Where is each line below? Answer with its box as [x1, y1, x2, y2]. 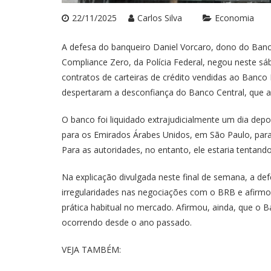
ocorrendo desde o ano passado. [62, 217, 192, 229]
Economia [215, 12, 254, 24]
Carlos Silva [137, 12, 182, 24]
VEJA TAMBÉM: [62, 244, 121, 256]
